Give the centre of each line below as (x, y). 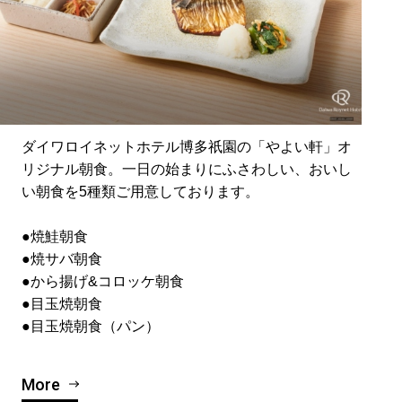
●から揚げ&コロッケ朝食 (103, 282)
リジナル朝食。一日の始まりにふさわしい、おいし (187, 170)
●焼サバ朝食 (62, 259)
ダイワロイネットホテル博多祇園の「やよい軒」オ (187, 147)
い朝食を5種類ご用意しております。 (141, 192)
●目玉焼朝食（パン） (91, 327)
